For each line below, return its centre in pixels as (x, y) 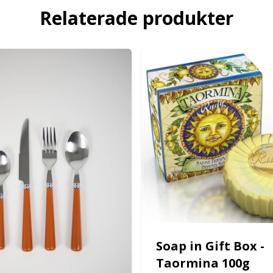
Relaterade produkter (136, 18)
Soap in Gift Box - (210, 246)
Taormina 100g (203, 263)
